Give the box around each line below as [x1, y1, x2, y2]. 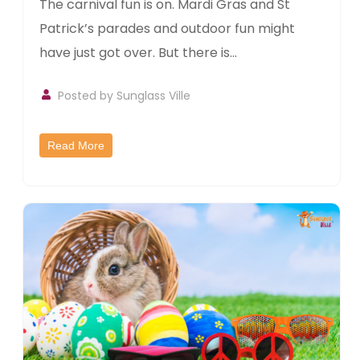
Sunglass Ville [117, 88, 191, 104]
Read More [47, 139, 105, 153]
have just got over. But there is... [39, 43, 238, 63]
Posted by [58, 88, 117, 104]
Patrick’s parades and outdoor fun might [39, 19, 296, 39]
